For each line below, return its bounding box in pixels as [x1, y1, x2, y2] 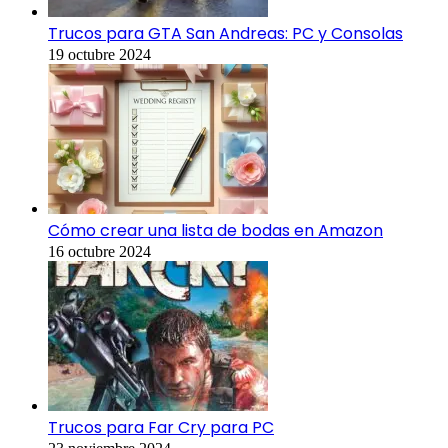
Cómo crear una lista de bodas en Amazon [48, 219, 383, 243]
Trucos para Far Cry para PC [48, 416, 274, 440]
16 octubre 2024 [48, 243, 151, 261]
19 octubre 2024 [48, 46, 151, 64]
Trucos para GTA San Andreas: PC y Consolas [48, 22, 403, 46]
